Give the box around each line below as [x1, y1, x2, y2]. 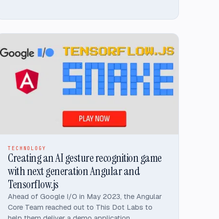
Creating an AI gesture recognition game [8, 151, 162, 166]
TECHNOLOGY [8, 145, 46, 152]
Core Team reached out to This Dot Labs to [8, 202, 153, 212]
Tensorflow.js [8, 177, 59, 192]
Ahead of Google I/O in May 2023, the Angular [8, 192, 162, 201]
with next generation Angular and [8, 164, 140, 179]
